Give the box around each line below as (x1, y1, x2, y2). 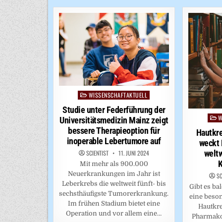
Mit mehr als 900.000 (79, 160, 148, 167)
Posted (77, 91, 99, 99)
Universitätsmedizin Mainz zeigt (59, 114, 168, 125)
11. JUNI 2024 (116, 148, 149, 157)
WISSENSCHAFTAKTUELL (88, 90, 148, 99)
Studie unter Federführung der (62, 104, 166, 115)
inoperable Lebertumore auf (66, 135, 161, 146)
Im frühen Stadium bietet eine (67, 199, 160, 207)
